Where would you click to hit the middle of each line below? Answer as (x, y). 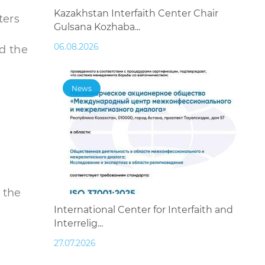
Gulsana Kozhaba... (97, 27)
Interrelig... (78, 224)
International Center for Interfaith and (143, 210)
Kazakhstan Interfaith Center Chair (136, 14)
